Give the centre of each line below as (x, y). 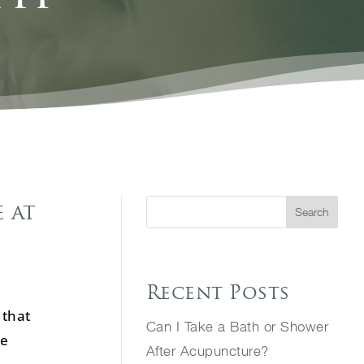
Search (312, 212)
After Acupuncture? (207, 351)
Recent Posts (218, 292)
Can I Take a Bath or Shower (237, 326)
